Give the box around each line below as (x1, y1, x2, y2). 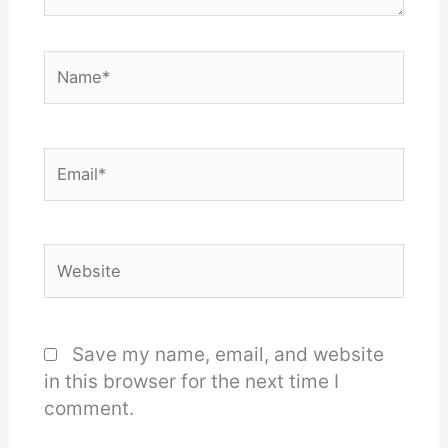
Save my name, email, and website (71, 343, 384, 367)
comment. (43, 397, 134, 421)
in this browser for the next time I (43, 370, 339, 394)
